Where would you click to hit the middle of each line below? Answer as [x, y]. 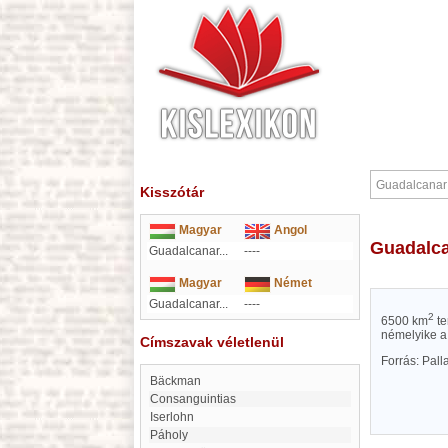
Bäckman [179, 381]
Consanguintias [197, 399]
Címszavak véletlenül [212, 342]
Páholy [173, 435]
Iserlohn [173, 417]
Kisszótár [172, 192]
